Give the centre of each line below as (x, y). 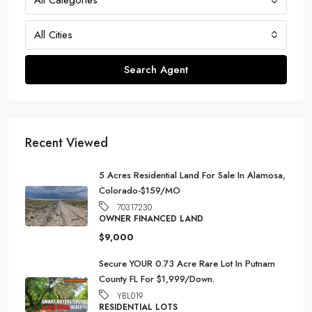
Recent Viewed (67, 142)
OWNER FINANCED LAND (151, 218)
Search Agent (156, 69)
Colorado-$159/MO (140, 190)
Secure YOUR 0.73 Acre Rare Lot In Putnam (187, 263)
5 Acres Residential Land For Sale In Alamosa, (192, 175)
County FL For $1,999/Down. (157, 279)
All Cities (53, 34)
